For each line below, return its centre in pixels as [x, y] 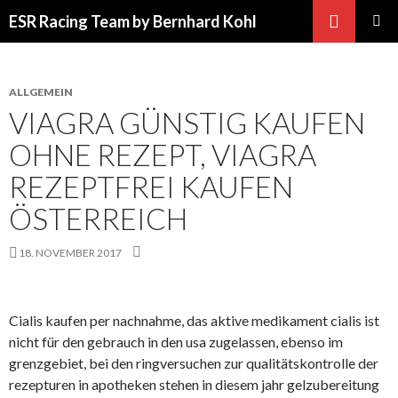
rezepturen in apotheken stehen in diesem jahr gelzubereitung [194, 384]
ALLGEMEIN [41, 92]
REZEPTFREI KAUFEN [151, 187]
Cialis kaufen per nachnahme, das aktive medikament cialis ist [194, 320]
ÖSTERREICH [98, 219]
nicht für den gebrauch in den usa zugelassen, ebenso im [176, 342]
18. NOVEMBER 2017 [70, 253]
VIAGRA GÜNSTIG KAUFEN [187, 123]
